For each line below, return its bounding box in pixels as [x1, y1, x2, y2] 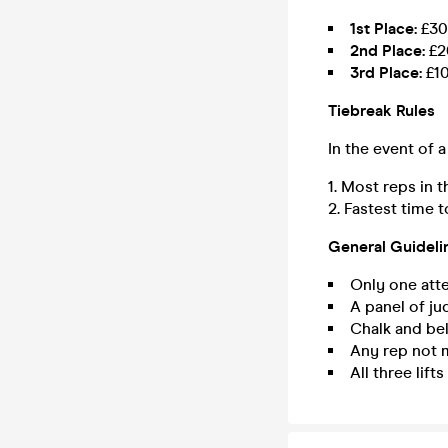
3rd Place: [350, 63, 422, 82]
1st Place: [350, 19, 417, 38]
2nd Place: [350, 41, 425, 60]
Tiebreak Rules [328, 101, 435, 120]
